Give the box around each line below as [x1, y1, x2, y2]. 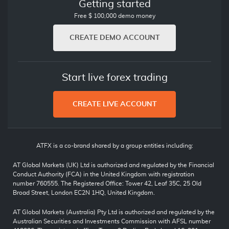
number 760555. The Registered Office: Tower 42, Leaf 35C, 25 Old [13, 180, 201, 187]
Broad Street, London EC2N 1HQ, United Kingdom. [13, 189, 155, 196]
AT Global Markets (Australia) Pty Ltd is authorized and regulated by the [13, 209, 215, 215]
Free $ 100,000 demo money [74, 12, 155, 19]
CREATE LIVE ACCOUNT [72, 100, 157, 108]
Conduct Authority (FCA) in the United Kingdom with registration [13, 171, 194, 177]
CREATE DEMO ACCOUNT [69, 34, 160, 41]
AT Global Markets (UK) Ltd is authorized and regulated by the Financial [13, 162, 214, 168]
